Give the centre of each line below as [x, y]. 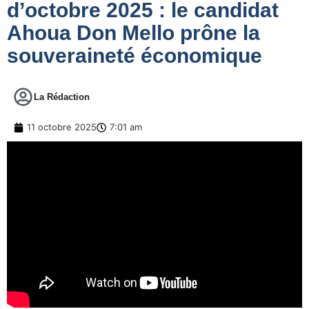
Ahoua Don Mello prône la [133, 33]
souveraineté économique [134, 56]
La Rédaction [62, 97]
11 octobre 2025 [62, 127]
